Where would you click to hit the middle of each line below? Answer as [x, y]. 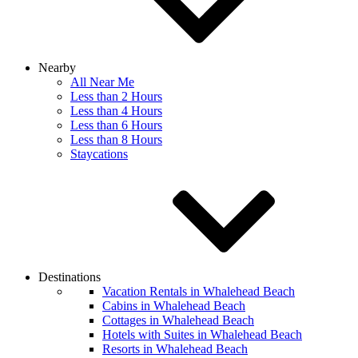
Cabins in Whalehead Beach [174, 306]
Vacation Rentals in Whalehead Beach [199, 291]
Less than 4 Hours [116, 111]
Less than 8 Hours [116, 139]
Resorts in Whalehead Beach [175, 349]
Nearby [59, 68]
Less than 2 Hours [116, 96]
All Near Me [102, 82]
